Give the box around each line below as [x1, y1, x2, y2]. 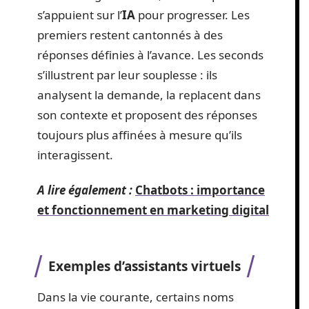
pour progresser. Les [135, 6, 250, 23]
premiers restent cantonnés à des [37, 26, 223, 43]
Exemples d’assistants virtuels [48, 257, 241, 275]
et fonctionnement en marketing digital [37, 202, 269, 218]
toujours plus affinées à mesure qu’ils [37, 126, 242, 143]
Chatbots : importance [135, 182, 265, 198]
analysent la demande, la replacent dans [37, 86, 261, 103]
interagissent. [37, 146, 113, 163]
